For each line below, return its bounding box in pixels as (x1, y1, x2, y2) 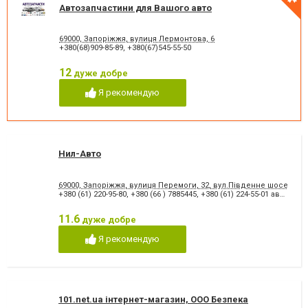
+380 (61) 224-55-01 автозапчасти (201, 189, 280, 199)
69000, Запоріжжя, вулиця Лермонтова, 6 (59, 34, 214, 43)
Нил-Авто (58, 148, 101, 159)
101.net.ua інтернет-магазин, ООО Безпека (58, 294, 248, 305)
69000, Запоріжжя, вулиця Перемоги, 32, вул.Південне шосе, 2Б (58, 180, 302, 190)
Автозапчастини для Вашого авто (59, 2, 212, 13)
